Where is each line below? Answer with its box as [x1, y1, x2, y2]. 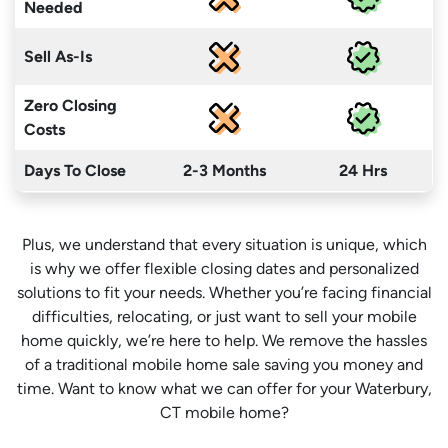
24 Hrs [339, 161, 387, 180]
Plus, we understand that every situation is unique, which [21, 235, 427, 254]
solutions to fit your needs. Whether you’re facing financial [16, 283, 432, 302]
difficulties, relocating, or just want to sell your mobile [31, 307, 417, 326]
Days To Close [24, 161, 126, 180]
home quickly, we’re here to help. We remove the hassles [21, 331, 427, 350]
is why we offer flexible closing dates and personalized [29, 259, 419, 278]
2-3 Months [182, 161, 266, 180]
